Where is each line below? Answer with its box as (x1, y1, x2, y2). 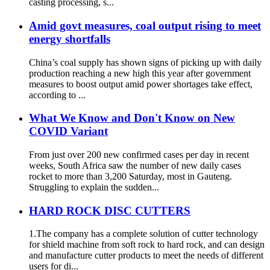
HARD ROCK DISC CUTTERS (29, 204, 190, 217)
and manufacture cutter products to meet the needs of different (29, 250, 263, 261)
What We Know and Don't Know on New (29, 111, 235, 125)
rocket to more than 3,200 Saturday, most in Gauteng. (29, 171, 232, 181)
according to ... (29, 89, 86, 100)
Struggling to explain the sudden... (29, 181, 159, 192)
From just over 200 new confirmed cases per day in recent (29, 149, 249, 160)
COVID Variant (29, 125, 108, 138)
